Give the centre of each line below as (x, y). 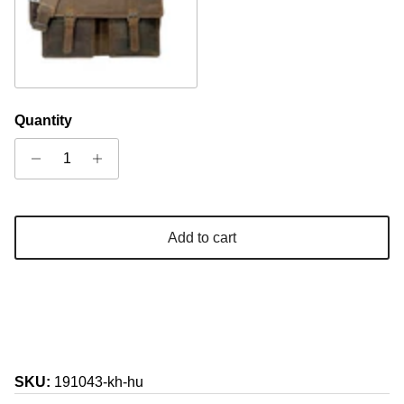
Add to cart (202, 237)
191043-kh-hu (99, 382)
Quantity (43, 121)
